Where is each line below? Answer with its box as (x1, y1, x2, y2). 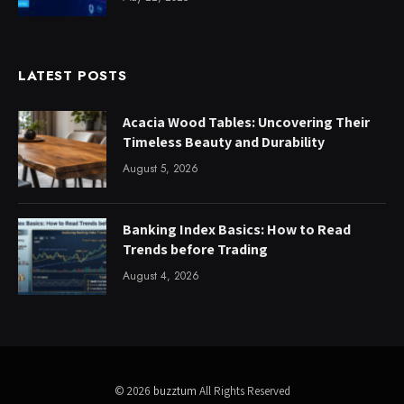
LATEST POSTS (18, 66, 127, 87)
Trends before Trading (123, 240, 268, 260)
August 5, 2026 (123, 161, 198, 178)
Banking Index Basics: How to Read (123, 220, 351, 240)
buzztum (152, 383, 199, 399)
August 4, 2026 (123, 268, 199, 285)
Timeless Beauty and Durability (123, 133, 325, 152)
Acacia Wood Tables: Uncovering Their (123, 113, 370, 133)
